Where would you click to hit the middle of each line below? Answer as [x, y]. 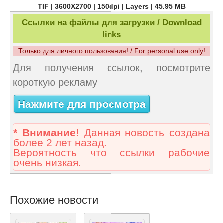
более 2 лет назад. [60, 143]
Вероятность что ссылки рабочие [111, 153]
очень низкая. [47, 163]
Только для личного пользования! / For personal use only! [111, 51]
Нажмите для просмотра [82, 104]
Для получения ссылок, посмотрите [111, 68]
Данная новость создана [144, 133]
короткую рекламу [55, 82]
